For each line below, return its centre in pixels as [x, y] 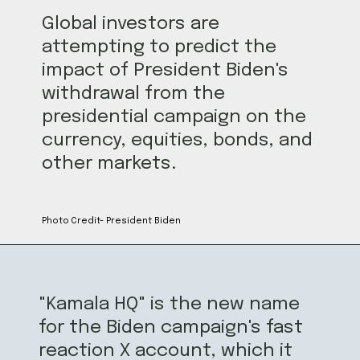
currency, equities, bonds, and [178, 140]
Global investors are [131, 23]
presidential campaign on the [174, 117]
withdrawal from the [134, 93]
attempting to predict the [160, 47]
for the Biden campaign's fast [170, 328]
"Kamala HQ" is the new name [169, 305]
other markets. [109, 163]
